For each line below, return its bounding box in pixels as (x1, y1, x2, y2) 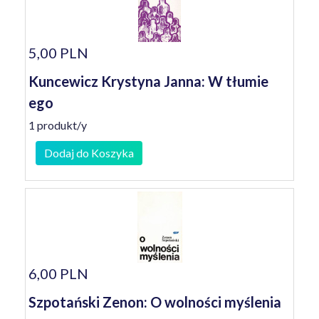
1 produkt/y (28, 118, 87, 132)
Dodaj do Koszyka (44, 146, 134, 159)
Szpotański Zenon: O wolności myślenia (28, 293, 281, 310)
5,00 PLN (28, 44, 88, 61)
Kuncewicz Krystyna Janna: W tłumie (28, 73, 268, 90)
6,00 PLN (28, 265, 88, 282)
